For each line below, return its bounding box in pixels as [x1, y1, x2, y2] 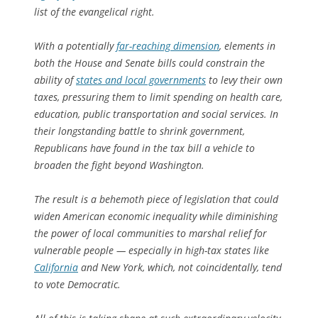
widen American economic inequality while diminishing [34, 209, 278, 223]
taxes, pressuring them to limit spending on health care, [34, 89, 283, 104]
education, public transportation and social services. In [34, 106, 278, 121]
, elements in [219, 38, 275, 53]
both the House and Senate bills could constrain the [34, 55, 265, 70]
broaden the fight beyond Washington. [34, 158, 204, 172]
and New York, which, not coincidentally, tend [78, 260, 282, 274]
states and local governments [76, 72, 206, 87]
